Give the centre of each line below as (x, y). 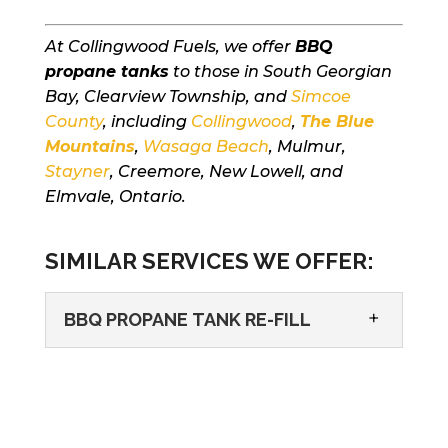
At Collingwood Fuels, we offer (169, 47)
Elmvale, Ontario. (115, 197)
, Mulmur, (307, 147)
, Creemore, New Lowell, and (226, 172)
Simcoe (320, 97)
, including (146, 122)
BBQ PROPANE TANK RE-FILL (187, 320)
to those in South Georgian (280, 72)
